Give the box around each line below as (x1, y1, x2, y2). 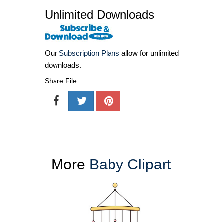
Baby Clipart (89, 156, 171, 172)
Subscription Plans (59, 48, 119, 57)
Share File (45, 76, 77, 85)
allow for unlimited (119, 48, 179, 57)
